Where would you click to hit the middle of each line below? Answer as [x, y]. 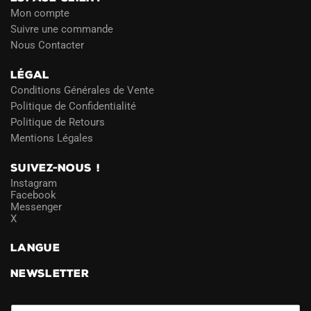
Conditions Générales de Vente [82, 91]
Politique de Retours [58, 123]
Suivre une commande [62, 30]
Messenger [36, 207]
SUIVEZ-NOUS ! [55, 168]
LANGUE [35, 248]
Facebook [33, 195]
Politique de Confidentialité [73, 107]
